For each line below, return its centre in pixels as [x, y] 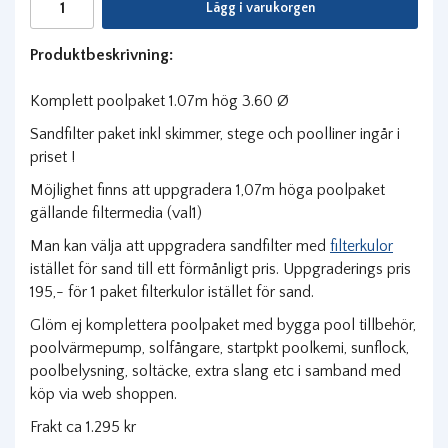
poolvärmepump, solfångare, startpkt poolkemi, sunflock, [219, 347]
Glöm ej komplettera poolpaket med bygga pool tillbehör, [223, 324]
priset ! [52, 156]
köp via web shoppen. [103, 393]
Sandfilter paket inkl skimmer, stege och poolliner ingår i [215, 133]
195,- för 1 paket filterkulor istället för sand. [174, 291]
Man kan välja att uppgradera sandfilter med [180, 245]
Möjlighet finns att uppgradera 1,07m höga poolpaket [207, 189]
